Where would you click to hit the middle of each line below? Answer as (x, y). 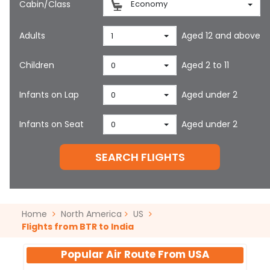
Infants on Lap (49, 95)
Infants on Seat (52, 124)
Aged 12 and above (221, 36)
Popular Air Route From (124, 254)
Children (37, 65)
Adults (32, 36)
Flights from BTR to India (78, 227)
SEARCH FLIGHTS (140, 157)
